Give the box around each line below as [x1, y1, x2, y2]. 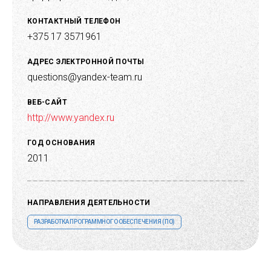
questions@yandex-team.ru [27, 71, 142, 83]
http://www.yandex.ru [27, 112, 115, 124]
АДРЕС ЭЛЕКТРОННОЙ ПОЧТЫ [27, 57, 145, 67]
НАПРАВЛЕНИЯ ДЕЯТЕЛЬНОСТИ [27, 198, 151, 207]
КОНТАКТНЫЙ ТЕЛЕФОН [27, 17, 121, 26]
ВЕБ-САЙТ [27, 98, 67, 107]
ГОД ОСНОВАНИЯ [27, 139, 96, 148]
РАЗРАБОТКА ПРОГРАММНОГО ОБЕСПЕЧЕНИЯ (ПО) [34, 218, 175, 226]
